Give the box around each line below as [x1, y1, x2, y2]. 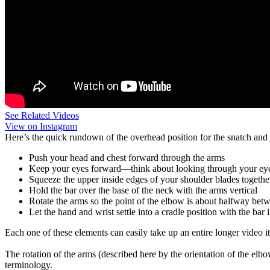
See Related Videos [5, 110, 79, 121]
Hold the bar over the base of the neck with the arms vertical [29, 185, 257, 195]
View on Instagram [5, 121, 77, 131]
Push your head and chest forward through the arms [29, 152, 225, 163]
